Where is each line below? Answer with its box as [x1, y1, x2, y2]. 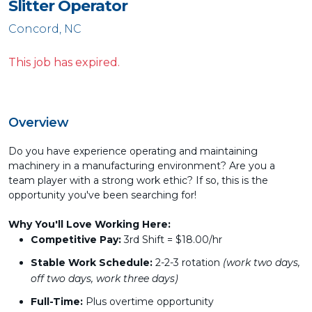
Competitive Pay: [31, 233, 121, 246]
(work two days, [220, 256, 300, 269]
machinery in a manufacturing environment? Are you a [8, 159, 275, 172]
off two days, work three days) [31, 272, 178, 285]
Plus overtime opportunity [83, 295, 214, 308]
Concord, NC [8, 22, 81, 36]
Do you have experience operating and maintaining [8, 145, 258, 157]
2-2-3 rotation [153, 256, 220, 269]
